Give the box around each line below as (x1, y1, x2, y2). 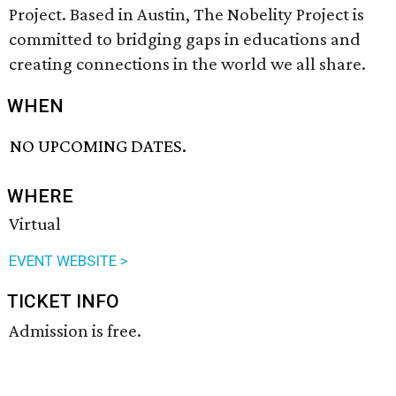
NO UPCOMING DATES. (10, 135, 187, 157)
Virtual (9, 213, 61, 235)
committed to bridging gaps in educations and (9, 28, 361, 49)
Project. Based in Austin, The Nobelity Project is (9, 4, 364, 25)
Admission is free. (9, 320, 141, 342)
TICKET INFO (7, 291, 119, 313)
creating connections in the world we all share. (9, 53, 366, 74)
